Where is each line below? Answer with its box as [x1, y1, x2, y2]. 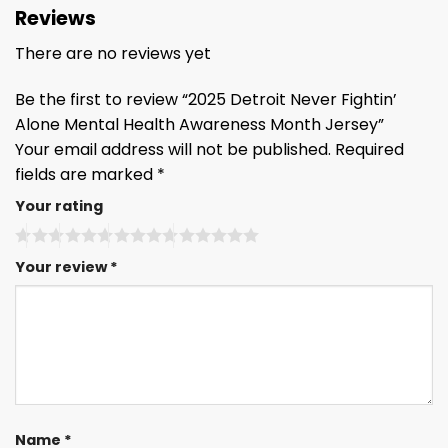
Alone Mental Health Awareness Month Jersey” [15, 112, 388, 136]
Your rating [15, 195, 103, 216]
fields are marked [15, 162, 157, 186]
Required [335, 137, 404, 161]
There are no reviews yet [15, 41, 211, 65]
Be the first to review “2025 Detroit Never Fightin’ [15, 87, 397, 111]
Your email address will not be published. [15, 137, 331, 161]
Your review [15, 257, 110, 278]
